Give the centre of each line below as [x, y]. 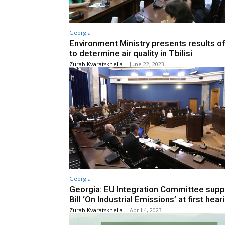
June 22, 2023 [147, 64]
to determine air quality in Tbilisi [131, 53]
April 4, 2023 [146, 210]
